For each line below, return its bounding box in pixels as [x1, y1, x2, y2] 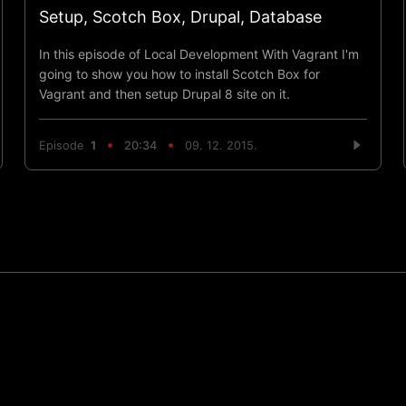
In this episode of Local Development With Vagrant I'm [38, 46, 359, 63]
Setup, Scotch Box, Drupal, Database [38, 7, 322, 27]
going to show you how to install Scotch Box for [38, 66, 320, 82]
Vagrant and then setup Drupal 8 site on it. [38, 86, 290, 102]
